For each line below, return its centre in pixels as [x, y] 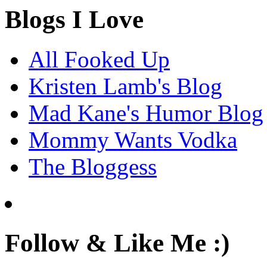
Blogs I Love [74, 19]
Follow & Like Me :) [117, 243]
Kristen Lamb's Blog [125, 86]
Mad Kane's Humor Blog [146, 113]
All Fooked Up [99, 59]
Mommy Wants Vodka [133, 139]
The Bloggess [93, 166]
